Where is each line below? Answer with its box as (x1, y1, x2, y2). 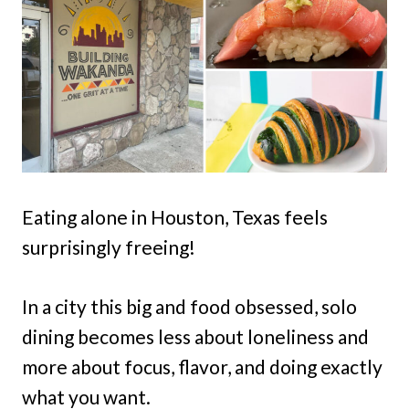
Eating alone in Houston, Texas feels (22, 205, 328, 228)
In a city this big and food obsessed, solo (22, 295, 357, 318)
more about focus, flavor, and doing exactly (22, 355, 383, 378)
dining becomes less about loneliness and (22, 325, 369, 348)
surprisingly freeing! (22, 236, 195, 258)
